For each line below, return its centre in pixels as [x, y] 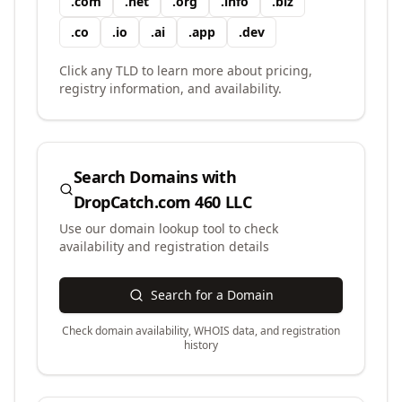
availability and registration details [164, 246]
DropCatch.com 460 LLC [162, 202]
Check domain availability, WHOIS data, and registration [201, 331]
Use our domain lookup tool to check [169, 228]
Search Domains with [155, 177]
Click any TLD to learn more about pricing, [186, 70]
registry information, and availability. [170, 88]
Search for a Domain [212, 295]
